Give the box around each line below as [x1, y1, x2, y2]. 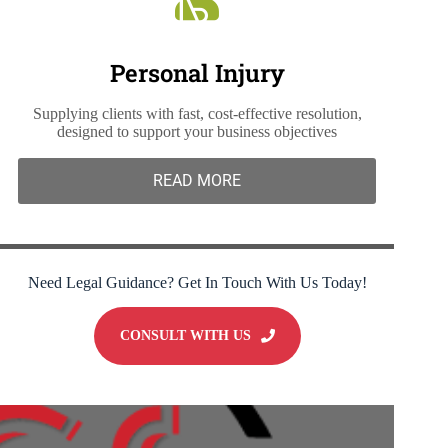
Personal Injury [109, 57, 285, 90]
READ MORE [153, 171, 242, 191]
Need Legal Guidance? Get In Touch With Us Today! [27, 274, 367, 292]
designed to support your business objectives [57, 122, 338, 140]
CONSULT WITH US [119, 328, 251, 344]
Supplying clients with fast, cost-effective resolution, [32, 104, 362, 122]
